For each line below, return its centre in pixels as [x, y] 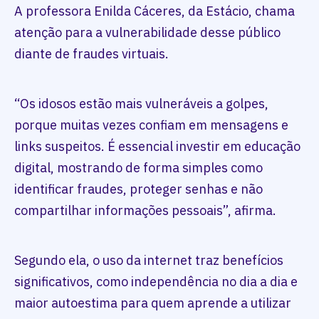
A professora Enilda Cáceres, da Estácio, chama [155, 11]
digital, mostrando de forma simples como [138, 168]
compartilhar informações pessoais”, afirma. [145, 210]
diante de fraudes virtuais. [91, 54]
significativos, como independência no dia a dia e [156, 282]
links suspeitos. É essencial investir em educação [157, 146]
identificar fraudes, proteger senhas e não [138, 189]
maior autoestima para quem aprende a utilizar [153, 303]
